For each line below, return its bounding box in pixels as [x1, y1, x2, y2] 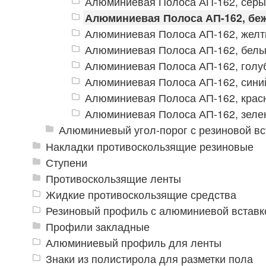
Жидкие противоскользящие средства [45, 186, 236, 202]
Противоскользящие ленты [45, 170, 181, 186]
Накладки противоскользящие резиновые [45, 138, 254, 154]
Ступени [45, 154, 87, 170]
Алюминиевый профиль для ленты [45, 235, 221, 250]
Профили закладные [45, 218, 150, 234]
